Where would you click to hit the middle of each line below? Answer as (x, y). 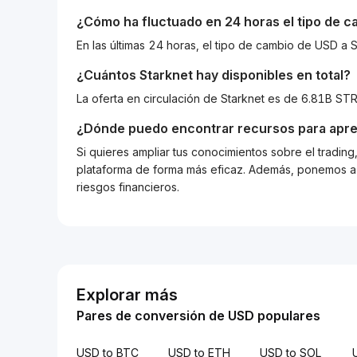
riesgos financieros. (128, 187)
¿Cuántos (108, 75)
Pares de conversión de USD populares (198, 316)
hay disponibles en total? (272, 75)
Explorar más (127, 295)
